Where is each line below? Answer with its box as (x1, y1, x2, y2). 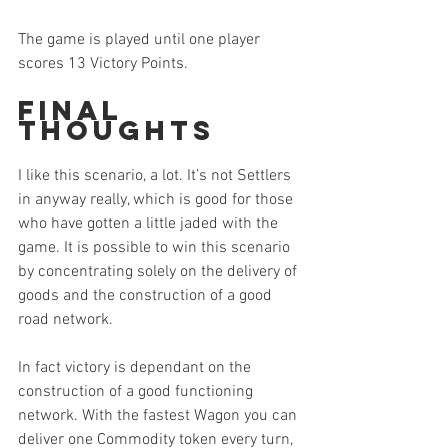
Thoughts (18, 113, 215, 148)
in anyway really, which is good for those (18, 190, 297, 211)
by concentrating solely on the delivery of (18, 262, 301, 283)
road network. (18, 310, 113, 331)
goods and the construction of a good (18, 286, 276, 307)
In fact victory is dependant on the (18, 358, 255, 379)
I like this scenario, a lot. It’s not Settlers (18, 166, 295, 187)
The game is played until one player (18, 30, 264, 51)
